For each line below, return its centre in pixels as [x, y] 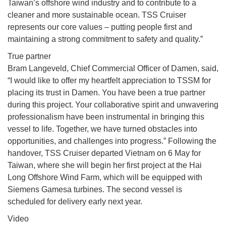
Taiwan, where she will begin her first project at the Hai [105, 165]
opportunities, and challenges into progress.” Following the [112, 141]
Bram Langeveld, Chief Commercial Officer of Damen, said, [113, 69]
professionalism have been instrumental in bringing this [106, 117]
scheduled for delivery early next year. [75, 202]
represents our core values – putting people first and [100, 27]
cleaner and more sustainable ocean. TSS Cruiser [97, 15]
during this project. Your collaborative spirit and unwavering [113, 105]
